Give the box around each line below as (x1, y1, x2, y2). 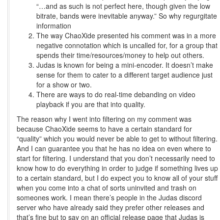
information (36, 21, 72, 31)
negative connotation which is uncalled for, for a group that (36, 40, 218, 51)
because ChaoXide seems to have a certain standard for (17, 124, 192, 134)
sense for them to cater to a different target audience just (36, 70, 213, 80)
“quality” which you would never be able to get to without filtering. (17, 134, 218, 144)
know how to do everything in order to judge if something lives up (17, 163, 219, 173)
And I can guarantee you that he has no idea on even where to (17, 143, 212, 154)
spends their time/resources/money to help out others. (36, 50, 205, 60)
